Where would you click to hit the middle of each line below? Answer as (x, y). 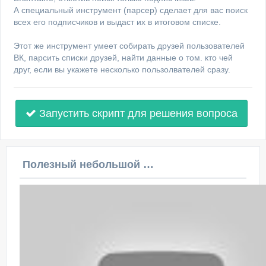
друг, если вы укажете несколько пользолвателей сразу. (122, 69)
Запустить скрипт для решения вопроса (137, 113)
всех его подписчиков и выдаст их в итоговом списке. (117, 22)
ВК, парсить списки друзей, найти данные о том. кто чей (123, 58)
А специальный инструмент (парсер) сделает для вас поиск (131, 10)
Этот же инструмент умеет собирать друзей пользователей (129, 46)
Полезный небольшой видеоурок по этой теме (148, 164)
